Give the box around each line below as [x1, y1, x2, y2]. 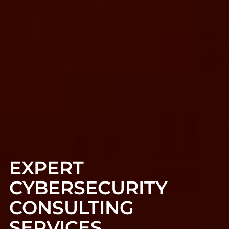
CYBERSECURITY [9, 176, 168, 199]
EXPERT [9, 156, 84, 179]
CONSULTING [9, 196, 134, 219]
